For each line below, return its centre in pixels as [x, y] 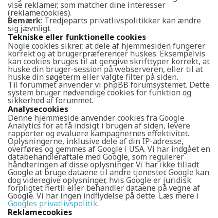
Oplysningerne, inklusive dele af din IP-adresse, [96, 141]
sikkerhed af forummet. [51, 100]
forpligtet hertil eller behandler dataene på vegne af [104, 188]
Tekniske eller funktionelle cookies [77, 37]
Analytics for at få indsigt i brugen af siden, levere [99, 126]
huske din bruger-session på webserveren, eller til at [105, 69]
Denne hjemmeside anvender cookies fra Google [96, 118]
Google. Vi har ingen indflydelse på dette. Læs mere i [103, 196]
